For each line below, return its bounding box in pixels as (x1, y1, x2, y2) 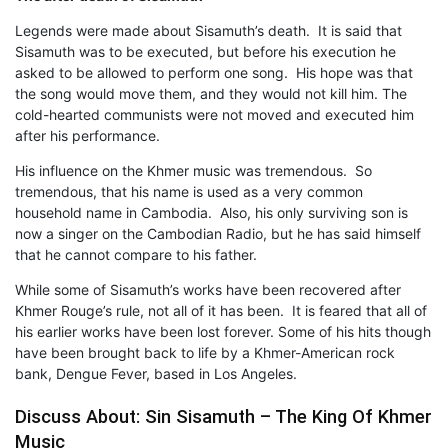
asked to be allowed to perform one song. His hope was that (15, 63, 413, 81)
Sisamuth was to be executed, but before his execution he (15, 42, 396, 60)
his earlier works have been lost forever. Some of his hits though (15, 322, 431, 340)
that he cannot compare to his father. (15, 245, 257, 263)
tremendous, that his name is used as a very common (15, 182, 363, 200)
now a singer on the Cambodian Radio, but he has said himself (15, 224, 421, 242)
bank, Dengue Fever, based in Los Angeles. (15, 364, 297, 382)
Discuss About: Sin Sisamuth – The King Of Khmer (15, 405, 432, 429)
